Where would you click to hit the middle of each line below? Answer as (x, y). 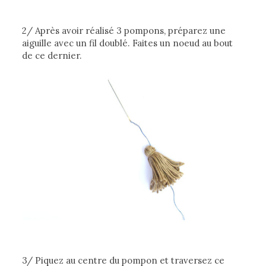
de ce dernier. (52, 55)
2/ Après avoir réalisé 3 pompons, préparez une (124, 30)
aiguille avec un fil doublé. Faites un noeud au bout (128, 43)
